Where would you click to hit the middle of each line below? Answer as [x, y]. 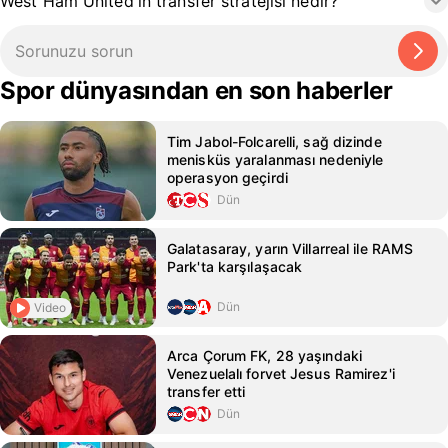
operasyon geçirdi [227, 177]
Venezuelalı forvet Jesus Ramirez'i [281, 373]
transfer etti [206, 391]
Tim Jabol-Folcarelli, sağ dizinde [274, 141]
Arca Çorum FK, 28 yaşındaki [265, 355]
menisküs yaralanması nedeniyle [275, 159]
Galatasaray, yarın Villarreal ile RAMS [290, 248]
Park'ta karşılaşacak [235, 266]
